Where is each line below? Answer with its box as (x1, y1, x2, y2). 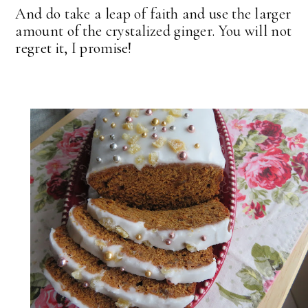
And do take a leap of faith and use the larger (15, 5, 291, 23)
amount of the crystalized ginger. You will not (15, 22, 292, 41)
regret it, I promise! (15, 39, 136, 58)
